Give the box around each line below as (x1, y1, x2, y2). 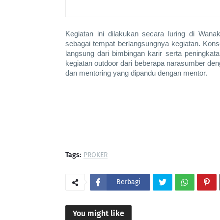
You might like (73, 209, 124, 218)
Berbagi (116, 178, 140, 186)
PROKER (83, 151, 108, 159)
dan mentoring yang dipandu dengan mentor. (65, 69, 207, 77)
